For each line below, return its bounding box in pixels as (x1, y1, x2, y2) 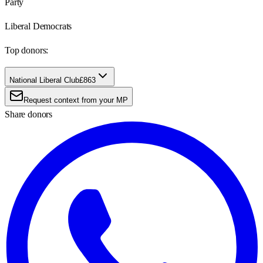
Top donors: (5, 45, 49, 55)
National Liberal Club (9, 75, 79, 85)
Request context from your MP (23, 95, 128, 104)
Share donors (5, 109, 53, 119)
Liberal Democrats (5, 21, 72, 31)
